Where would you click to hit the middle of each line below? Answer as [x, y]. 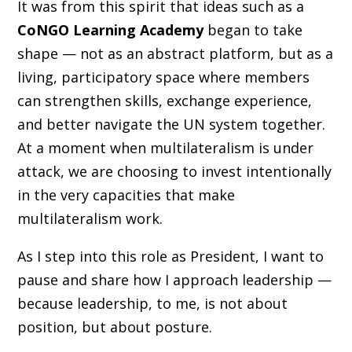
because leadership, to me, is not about [152, 303]
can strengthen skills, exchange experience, [164, 100]
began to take [253, 29]
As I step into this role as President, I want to [170, 256]
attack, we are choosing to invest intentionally [174, 171]
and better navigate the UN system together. [171, 124]
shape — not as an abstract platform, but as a [175, 53]
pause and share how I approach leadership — [174, 279]
